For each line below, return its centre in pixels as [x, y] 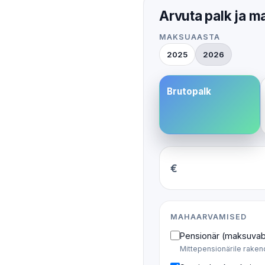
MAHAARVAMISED [209, 217]
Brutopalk [189, 92]
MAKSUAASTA [190, 37]
